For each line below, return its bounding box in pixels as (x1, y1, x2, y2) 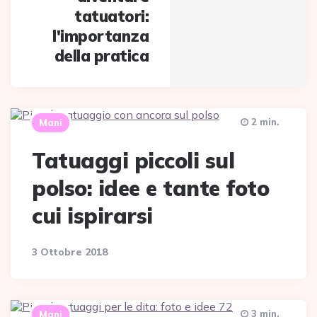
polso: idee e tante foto (32, 175, 269, 202)
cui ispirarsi (32, 202, 153, 229)
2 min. (248, 116, 279, 127)
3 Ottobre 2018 (32, 246, 108, 258)
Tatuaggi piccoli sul (32, 147, 234, 174)
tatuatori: (74, 6, 149, 26)
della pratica (54, 46, 149, 66)
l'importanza (52, 26, 149, 46)
